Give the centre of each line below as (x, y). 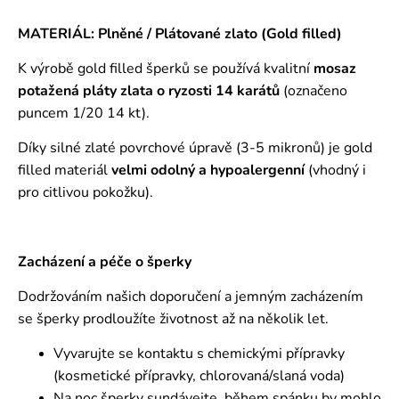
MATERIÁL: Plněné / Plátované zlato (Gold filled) (180, 33)
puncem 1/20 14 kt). (84, 113)
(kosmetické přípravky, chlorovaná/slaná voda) (199, 375)
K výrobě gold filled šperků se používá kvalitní (166, 68)
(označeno (313, 90)
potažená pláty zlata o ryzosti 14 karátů (149, 90)
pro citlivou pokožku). (85, 192)
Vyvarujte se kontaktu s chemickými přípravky (199, 353)
